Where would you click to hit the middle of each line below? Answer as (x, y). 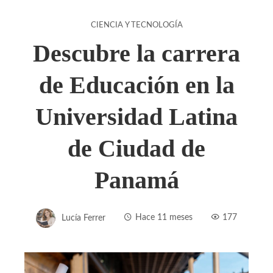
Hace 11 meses (164, 218)
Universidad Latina (136, 116)
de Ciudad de (136, 148)
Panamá (136, 180)
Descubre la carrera (136, 53)
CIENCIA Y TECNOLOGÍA (136, 25)
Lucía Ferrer (83, 218)
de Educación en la (136, 85)
